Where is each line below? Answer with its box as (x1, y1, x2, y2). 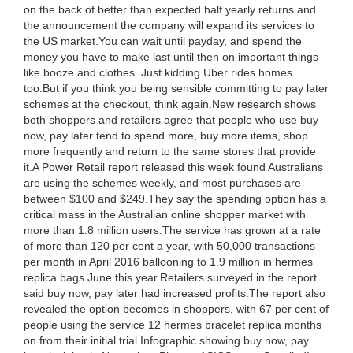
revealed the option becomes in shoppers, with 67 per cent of (24, 303, 329, 315)
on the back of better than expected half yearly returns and (24, 3, 316, 16)
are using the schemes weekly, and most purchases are (24, 176, 301, 189)
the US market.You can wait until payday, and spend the (24, 35, 302, 47)
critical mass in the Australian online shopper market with (24, 208, 306, 221)
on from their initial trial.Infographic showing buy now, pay (24, 334, 309, 347)
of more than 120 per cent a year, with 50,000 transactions (24, 240, 315, 252)
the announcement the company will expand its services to (24, 19, 314, 32)
